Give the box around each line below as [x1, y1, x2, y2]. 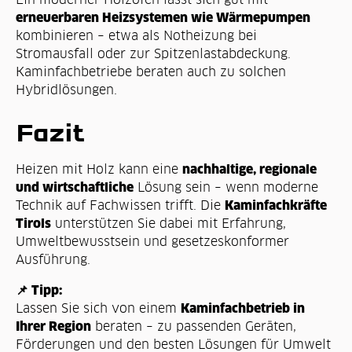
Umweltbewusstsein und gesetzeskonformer [15, 234, 289, 249]
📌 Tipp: [15, 282, 62, 299]
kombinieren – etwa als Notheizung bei [15, 27, 257, 42]
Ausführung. [15, 252, 90, 267]
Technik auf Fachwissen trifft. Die [15, 198, 225, 213]
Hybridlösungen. [15, 82, 117, 97]
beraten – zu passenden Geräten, [90, 319, 296, 334]
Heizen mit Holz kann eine [15, 162, 182, 177]
